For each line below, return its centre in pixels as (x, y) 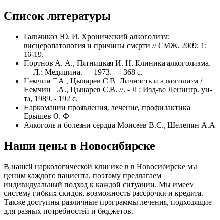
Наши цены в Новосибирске (80, 146)
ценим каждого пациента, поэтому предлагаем (82, 176)
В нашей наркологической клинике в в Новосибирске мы (101, 167)
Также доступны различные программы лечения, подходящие (108, 202)
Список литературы (57, 16)
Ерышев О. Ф (46, 116)
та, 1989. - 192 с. (51, 99)
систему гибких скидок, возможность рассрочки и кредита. (104, 193)
